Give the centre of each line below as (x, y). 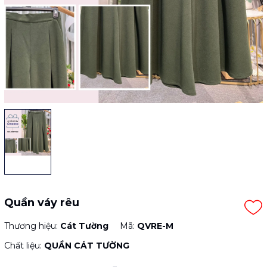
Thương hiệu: (32, 226)
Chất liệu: (24, 246)
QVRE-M (155, 226)
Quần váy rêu (42, 203)
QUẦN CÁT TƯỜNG (87, 246)
